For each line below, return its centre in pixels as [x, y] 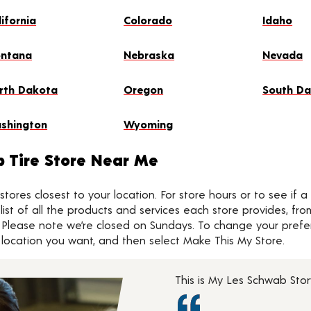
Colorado [148, 20]
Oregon [144, 89]
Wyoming [149, 124]
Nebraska [149, 54]
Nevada [283, 54]
